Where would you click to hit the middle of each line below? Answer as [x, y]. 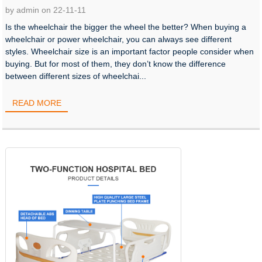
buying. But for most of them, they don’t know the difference [116, 64]
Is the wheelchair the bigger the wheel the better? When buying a [126, 27]
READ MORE [37, 103]
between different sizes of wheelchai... [76, 76]
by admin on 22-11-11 [46, 10]
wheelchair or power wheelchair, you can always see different [119, 39]
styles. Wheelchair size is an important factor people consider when [130, 52]
